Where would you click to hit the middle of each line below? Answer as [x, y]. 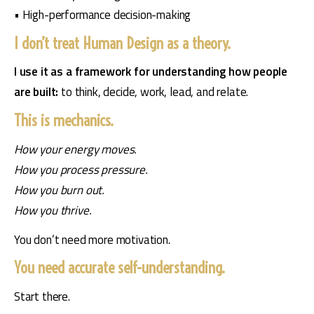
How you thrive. [53, 210]
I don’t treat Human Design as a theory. [122, 43]
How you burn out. [60, 190]
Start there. [42, 297]
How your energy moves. [76, 149]
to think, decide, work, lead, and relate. [155, 92]
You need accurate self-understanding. [120, 268]
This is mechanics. [64, 121]
